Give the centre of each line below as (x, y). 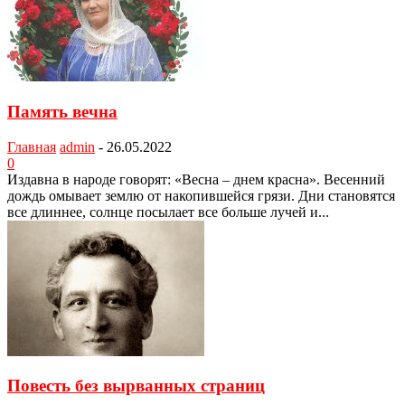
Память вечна (62, 111)
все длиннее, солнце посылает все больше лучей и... (168, 212)
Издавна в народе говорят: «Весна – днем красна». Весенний (196, 179)
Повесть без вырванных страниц (136, 386)
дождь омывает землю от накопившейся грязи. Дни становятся (201, 195)
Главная (32, 146)
